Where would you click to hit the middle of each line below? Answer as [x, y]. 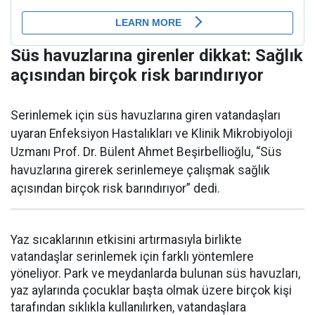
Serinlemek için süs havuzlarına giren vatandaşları [146, 116]
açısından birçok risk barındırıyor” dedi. [115, 189]
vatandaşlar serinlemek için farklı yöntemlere [132, 257]
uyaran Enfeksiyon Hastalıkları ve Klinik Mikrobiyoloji [152, 134]
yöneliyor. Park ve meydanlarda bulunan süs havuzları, [155, 274]
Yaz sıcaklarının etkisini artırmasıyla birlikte [126, 240]
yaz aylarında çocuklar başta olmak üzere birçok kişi [151, 291]
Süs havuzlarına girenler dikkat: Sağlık [157, 56]
